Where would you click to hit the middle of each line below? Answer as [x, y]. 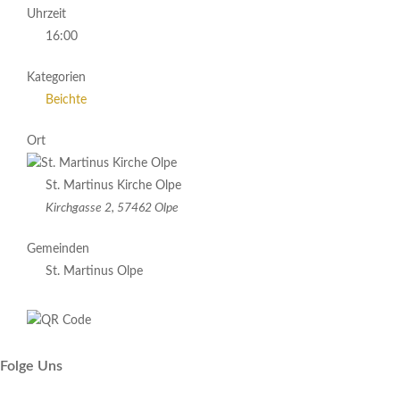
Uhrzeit [46, 14]
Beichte [66, 100]
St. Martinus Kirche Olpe [113, 186]
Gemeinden [58, 249]
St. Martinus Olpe [94, 271]
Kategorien [56, 78]
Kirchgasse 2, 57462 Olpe [112, 208]
